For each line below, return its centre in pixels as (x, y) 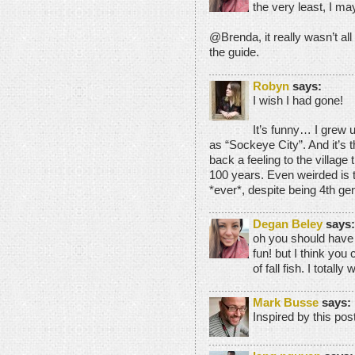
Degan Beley (288, 225)
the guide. (234, 52)
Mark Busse (286, 303)
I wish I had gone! (298, 100)
